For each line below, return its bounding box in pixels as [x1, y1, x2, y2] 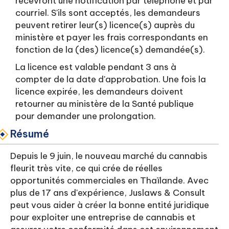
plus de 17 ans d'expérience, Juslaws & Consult [10, 187, 205, 198]
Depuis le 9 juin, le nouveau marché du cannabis [10, 150, 208, 162]
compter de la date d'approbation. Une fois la [15, 74, 206, 85]
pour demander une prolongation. [15, 110, 158, 122]
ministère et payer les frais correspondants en [15, 32, 208, 43]
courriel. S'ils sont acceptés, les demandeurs [15, 7, 200, 18]
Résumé [10, 127, 49, 140]
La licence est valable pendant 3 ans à [15, 61, 176, 73]
